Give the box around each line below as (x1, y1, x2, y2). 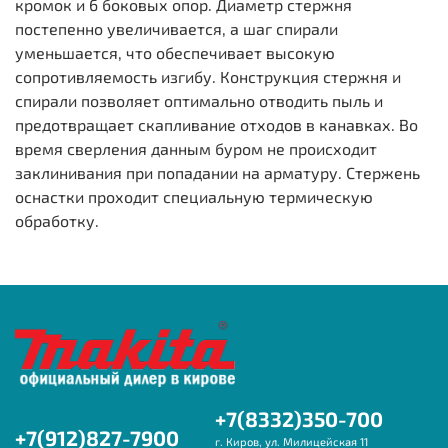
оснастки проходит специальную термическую (15, 186, 373, 206)
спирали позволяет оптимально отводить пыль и (15, 90, 383, 110)
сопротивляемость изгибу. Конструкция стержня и (15, 66, 401, 86)
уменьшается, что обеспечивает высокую (15, 42, 335, 62)
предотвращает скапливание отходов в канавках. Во (15, 114, 418, 134)
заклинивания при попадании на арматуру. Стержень (15, 162, 420, 182)
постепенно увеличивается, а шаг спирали (15, 18, 338, 38)
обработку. (15, 210, 99, 230)
